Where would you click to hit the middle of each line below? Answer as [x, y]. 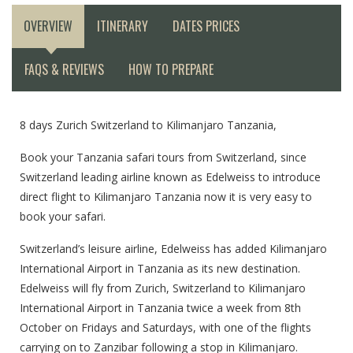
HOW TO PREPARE [171, 70]
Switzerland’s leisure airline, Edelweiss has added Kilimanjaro [173, 249]
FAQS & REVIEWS [64, 70]
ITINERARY [123, 26]
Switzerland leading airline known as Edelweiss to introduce [170, 177]
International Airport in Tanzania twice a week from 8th [160, 308]
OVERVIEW [48, 26]
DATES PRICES [206, 26]
